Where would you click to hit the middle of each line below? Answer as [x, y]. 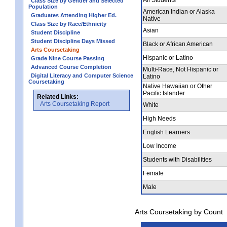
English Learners [166, 132]
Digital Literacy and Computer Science [82, 75]
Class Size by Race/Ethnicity [69, 24]
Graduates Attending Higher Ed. [74, 15]
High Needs [159, 118]
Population [43, 6]
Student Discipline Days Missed [73, 41]
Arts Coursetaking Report [75, 104]
